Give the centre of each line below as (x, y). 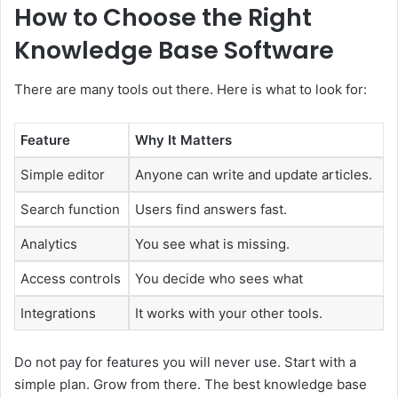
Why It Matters (183, 140)
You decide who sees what (219, 279)
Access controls (71, 279)
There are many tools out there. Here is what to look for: (191, 90)
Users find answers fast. (211, 210)
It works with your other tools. (229, 314)
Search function (70, 210)
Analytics (49, 244)
